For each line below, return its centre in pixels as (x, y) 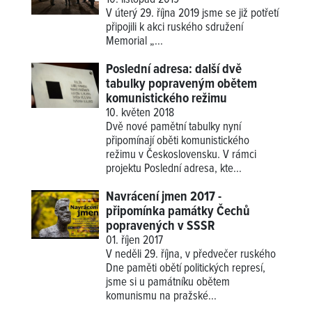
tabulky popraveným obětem (182, 85)
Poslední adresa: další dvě (174, 70)
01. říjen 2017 (135, 241)
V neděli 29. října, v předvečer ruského (191, 255)
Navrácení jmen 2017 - (164, 197)
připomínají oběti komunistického (178, 142)
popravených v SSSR (161, 227)
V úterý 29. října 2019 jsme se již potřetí (193, 14)
